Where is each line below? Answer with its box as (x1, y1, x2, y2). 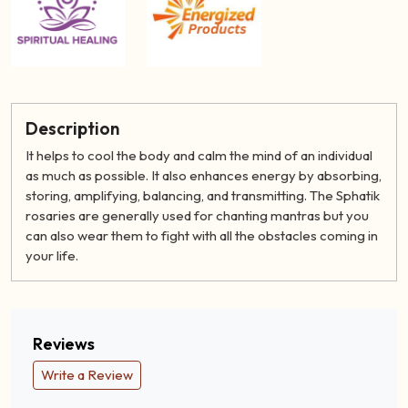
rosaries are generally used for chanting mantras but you (25, 207, 369, 225)
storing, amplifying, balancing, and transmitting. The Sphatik (25, 187, 380, 205)
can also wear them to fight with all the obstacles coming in (25, 227, 378, 245)
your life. (25, 247, 78, 265)
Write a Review (41, 366, 133, 384)
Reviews (33, 333, 95, 355)
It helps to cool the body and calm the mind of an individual (25, 147, 372, 165)
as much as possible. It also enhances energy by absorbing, (25, 167, 382, 185)
